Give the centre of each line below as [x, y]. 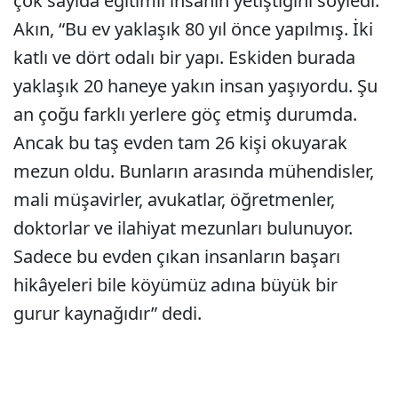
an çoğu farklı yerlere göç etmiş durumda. [185, 115]
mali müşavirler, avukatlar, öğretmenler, [174, 200]
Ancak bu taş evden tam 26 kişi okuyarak [180, 143]
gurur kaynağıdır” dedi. [107, 314]
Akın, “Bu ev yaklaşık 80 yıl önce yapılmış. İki [193, 29]
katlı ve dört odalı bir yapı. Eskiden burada [184, 58]
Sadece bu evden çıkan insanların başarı [177, 257]
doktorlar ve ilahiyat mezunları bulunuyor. [183, 228]
